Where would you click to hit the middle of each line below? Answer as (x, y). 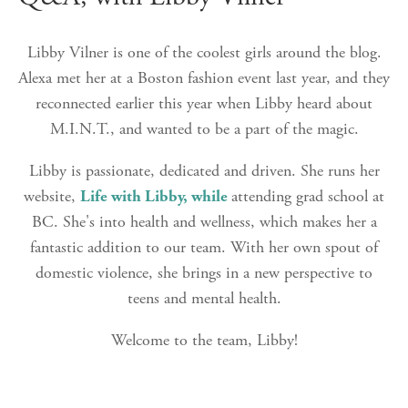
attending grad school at (308, 197)
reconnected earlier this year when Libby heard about (204, 104)
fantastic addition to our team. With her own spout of (204, 248)
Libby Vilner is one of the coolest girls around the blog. (204, 53)
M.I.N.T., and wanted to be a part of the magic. (204, 129)
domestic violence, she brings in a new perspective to (204, 273)
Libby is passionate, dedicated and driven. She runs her (204, 171)
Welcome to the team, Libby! (204, 341)
